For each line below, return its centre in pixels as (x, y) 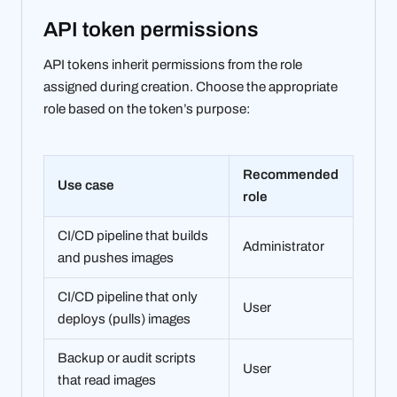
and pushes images (116, 258)
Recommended (291, 175)
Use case (86, 186)
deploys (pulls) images (125, 319)
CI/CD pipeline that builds (133, 236)
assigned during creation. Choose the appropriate (191, 87)
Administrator (284, 247)
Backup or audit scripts (127, 358)
